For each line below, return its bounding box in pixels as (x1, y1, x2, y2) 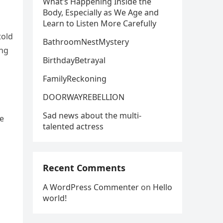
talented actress (43, 121, 104, 132)
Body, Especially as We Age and (43, 7, 159, 18)
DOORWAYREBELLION (43, 92, 124, 103)
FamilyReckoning (43, 73, 107, 84)
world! (43, 193, 67, 204)
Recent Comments (43, 162, 125, 174)
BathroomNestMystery (43, 36, 129, 47)
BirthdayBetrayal (43, 55, 106, 66)
